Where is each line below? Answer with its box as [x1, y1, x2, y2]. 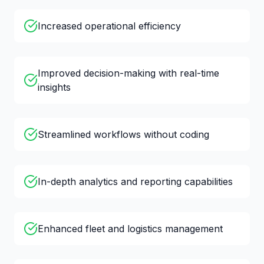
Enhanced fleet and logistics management [38, 223, 223, 235]
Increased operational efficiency [38, 20, 181, 32]
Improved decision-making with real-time [38, 67, 219, 79]
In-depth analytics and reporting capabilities [38, 176, 233, 187]
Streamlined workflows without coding [38, 128, 209, 140]
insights [38, 81, 71, 93]
